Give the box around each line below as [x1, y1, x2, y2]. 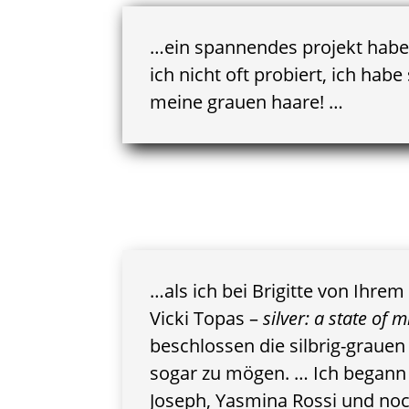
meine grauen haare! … [150, 89, 344, 114]
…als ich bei [150, 278, 253, 303]
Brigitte [252, 278, 314, 303]
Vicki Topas [150, 305, 246, 330]
